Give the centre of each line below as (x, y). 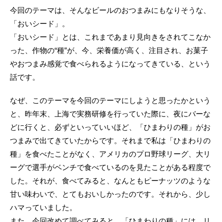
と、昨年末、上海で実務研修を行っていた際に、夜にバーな (110, 113)
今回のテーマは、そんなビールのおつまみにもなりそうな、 (110, 10)
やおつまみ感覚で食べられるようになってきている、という (110, 63)
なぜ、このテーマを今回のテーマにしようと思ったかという (110, 100)
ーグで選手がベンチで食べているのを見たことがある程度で (110, 167)
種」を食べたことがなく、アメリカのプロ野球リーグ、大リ (110, 154)
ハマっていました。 (43, 207)
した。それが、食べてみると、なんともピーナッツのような (110, 180)
